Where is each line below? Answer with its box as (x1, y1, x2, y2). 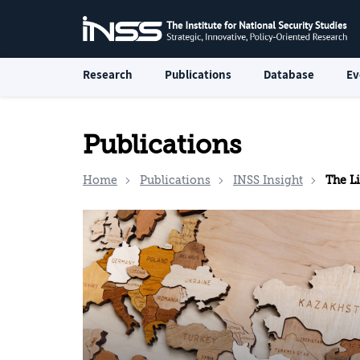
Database (264, 67, 314, 82)
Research (83, 67, 133, 82)
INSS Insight (233, 174, 303, 187)
